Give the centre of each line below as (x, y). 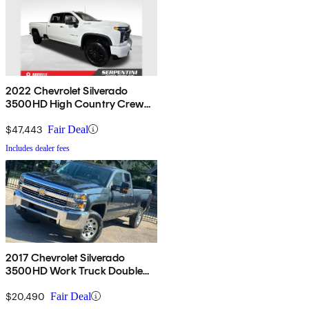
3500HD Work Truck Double (74, 270)
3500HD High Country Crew (75, 103)
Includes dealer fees (38, 148)
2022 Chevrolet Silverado (67, 90)
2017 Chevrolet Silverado (65, 257)
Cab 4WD (30, 117)
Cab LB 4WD (37, 283)
